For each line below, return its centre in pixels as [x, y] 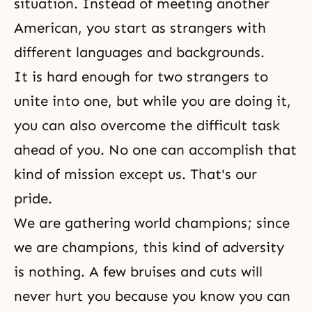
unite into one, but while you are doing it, [153, 101]
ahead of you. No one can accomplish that [155, 150]
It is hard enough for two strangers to [141, 77]
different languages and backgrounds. [139, 52]
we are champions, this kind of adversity [149, 247]
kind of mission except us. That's [125, 174]
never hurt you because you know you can [152, 296]
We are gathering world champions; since [152, 223]
